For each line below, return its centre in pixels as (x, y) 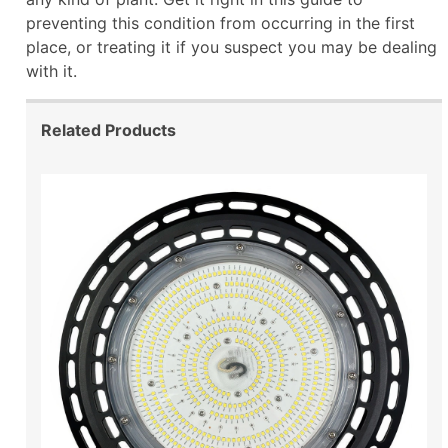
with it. (54, 70)
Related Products (108, 129)
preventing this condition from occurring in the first (220, 22)
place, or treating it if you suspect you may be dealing (231, 46)
